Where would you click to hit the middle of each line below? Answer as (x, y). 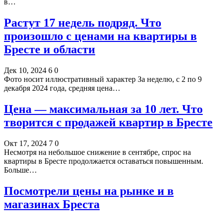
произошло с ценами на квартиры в (100, 36)
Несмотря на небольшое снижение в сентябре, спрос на (97, 152)
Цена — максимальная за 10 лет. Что (103, 109)
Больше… (20, 170)
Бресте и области (50, 50)
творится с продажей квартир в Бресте (108, 123)
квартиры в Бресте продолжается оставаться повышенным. (104, 161)
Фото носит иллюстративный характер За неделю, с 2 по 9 (103, 79)
